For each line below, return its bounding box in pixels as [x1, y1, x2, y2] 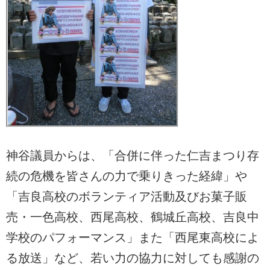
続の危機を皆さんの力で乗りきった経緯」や [6, 169, 247, 183]
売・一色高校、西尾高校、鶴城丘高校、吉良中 [6, 210, 259, 224]
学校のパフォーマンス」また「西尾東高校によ [6, 231, 259, 245]
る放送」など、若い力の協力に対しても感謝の [6, 251, 259, 265]
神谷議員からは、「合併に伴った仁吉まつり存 [6, 149, 259, 163]
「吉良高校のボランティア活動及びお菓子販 [6, 190, 247, 204]
